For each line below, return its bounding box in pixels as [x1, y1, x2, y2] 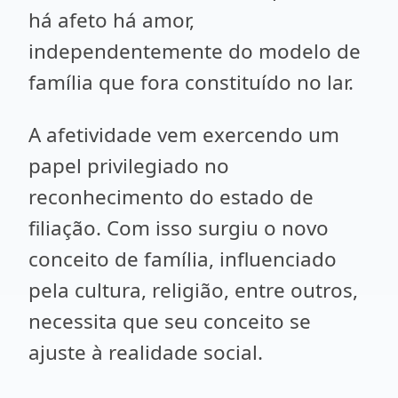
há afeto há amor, [28, 6, 195, 34]
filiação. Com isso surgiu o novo [28, 214, 329, 242]
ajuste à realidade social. [28, 338, 263, 366]
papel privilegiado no [28, 152, 229, 179]
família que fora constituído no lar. [28, 68, 354, 96]
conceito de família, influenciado [28, 245, 337, 273]
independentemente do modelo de [28, 37, 361, 65]
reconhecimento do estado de [28, 183, 314, 211]
